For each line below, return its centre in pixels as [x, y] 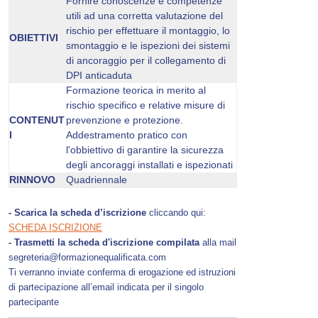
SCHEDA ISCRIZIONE [55, 227]
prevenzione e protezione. [125, 120]
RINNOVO [32, 180]
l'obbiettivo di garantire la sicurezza [145, 150]
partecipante [34, 302]
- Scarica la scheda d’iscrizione [77, 213]
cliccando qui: [176, 213]
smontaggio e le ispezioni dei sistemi [148, 46]
